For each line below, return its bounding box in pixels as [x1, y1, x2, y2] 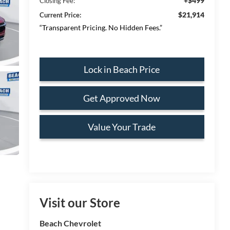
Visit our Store [39, 195, 120, 210]
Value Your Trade [88, 121, 156, 132]
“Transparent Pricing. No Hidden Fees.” [39, 23, 162, 32]
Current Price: [39, 10, 81, 19]
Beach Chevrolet [39, 218, 101, 228]
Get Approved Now [83, 92, 161, 104]
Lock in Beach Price [84, 63, 160, 75]
